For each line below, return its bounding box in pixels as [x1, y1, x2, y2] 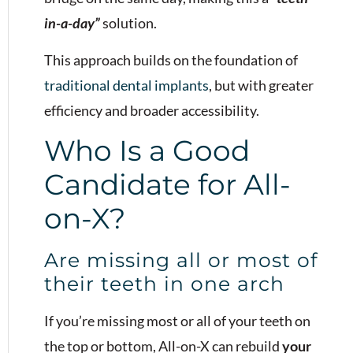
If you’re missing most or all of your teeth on [44, 311, 310, 329]
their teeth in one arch [44, 271, 284, 295]
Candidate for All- [44, 166, 291, 202]
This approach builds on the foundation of [44, 50, 298, 69]
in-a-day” [44, 14, 100, 32]
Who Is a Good [44, 132, 250, 168]
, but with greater [209, 76, 314, 94]
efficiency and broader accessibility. [44, 101, 259, 119]
